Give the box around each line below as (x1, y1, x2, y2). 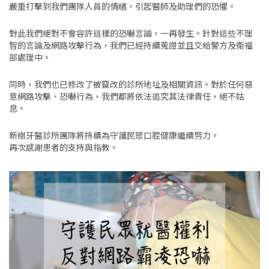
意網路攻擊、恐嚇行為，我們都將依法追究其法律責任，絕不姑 (9, 89, 244, 102)
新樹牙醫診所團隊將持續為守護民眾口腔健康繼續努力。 (9, 128, 219, 141)
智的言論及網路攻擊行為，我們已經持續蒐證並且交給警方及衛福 (9, 38, 253, 51)
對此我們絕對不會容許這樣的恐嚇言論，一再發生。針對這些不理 (9, 26, 253, 39)
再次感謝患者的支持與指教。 (9, 141, 118, 153)
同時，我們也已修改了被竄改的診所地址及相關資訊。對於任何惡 (9, 77, 253, 90)
